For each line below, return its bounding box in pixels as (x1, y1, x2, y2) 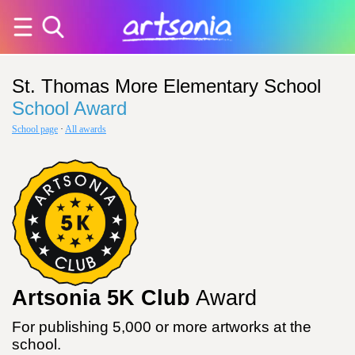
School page (12, 124, 58, 135)
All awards (65, 124, 106, 135)
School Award (12, 97, 127, 119)
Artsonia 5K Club (12, 286, 190, 310)
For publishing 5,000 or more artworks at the (12, 319, 311, 335)
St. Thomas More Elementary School (12, 75, 321, 97)
